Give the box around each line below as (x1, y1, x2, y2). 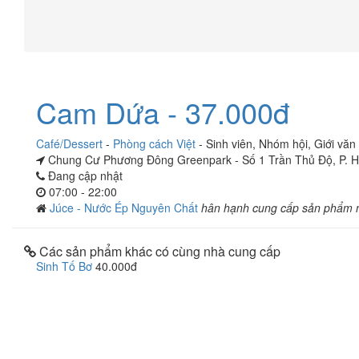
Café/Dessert (36, 135, 103, 151)
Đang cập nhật (45, 167, 123, 184)
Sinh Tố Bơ (36, 258, 92, 274)
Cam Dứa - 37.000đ (36, 91, 289, 132)
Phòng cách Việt (113, 135, 196, 151)
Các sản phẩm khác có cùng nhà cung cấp (36, 242, 280, 260)
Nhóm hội (259, 135, 308, 151)
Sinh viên (206, 135, 252, 151)
